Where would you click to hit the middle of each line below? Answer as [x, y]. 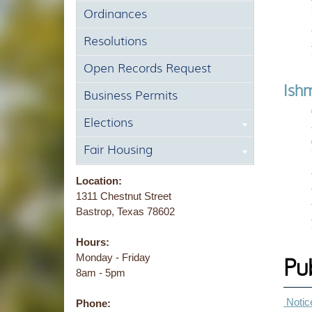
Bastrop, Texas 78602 [125, 211]
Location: [99, 180]
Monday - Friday [113, 257]
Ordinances [115, 14]
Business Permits [130, 95]
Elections [108, 122]
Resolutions [115, 41]
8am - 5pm [100, 272]
